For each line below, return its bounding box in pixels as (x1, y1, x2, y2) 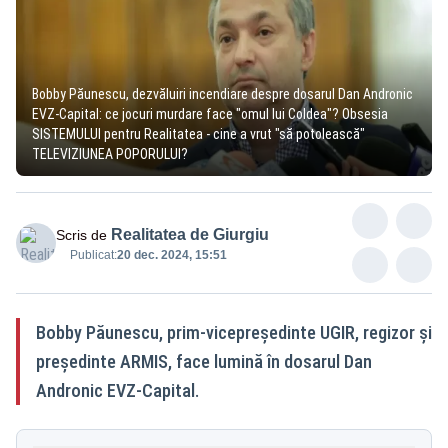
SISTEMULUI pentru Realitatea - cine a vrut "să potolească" (32, 125, 365, 142)
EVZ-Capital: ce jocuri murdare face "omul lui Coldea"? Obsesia (32, 105, 388, 122)
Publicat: (70, 247, 117, 262)
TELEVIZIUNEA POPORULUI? (32, 145, 188, 162)
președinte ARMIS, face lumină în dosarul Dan (36, 350, 372, 372)
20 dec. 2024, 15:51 (117, 247, 227, 262)
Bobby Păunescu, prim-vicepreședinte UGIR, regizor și (36, 321, 432, 343)
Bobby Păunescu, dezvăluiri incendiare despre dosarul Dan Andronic (32, 85, 413, 102)
